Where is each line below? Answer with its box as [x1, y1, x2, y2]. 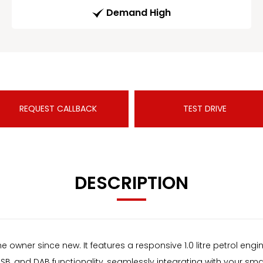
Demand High [106, 6, 171, 20]
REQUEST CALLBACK [19, 103, 97, 115]
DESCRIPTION [75, 171, 188, 196]
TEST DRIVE [183, 103, 227, 115]
